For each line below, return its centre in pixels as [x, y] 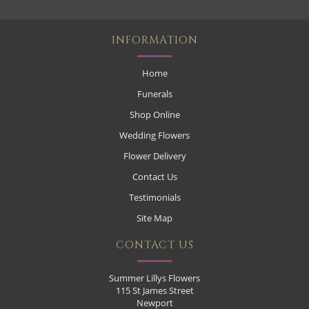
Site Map [154, 218]
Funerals [154, 93]
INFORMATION [154, 40]
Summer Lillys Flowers [154, 278]
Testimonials [154, 197]
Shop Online [154, 114]
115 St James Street [154, 290]
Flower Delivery [154, 156]
